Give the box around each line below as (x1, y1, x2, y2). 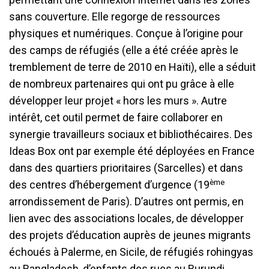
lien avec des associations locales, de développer (9, 212, 244, 225)
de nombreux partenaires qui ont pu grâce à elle (9, 77, 234, 91)
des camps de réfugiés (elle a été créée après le (9, 44, 238, 57)
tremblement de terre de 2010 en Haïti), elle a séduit (9, 61, 256, 74)
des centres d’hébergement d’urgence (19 (9, 178, 210, 192)
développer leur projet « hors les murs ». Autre (9, 94, 227, 107)
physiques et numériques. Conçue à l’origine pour (9, 27, 243, 40)
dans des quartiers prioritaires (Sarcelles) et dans (9, 162, 243, 175)
